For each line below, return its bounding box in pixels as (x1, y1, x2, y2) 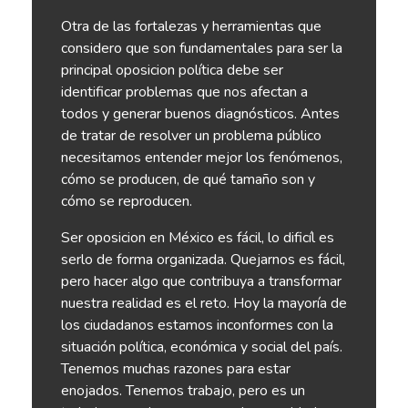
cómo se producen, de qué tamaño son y (61, 168, 315, 189)
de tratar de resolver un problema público (61, 125, 321, 146)
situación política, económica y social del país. (61, 336, 342, 357)
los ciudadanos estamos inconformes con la (61, 314, 333, 335)
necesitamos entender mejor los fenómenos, (61, 147, 342, 168)
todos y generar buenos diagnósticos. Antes (61, 103, 340, 124)
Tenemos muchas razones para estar (61, 358, 291, 379)
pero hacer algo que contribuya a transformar (61, 270, 342, 291)
